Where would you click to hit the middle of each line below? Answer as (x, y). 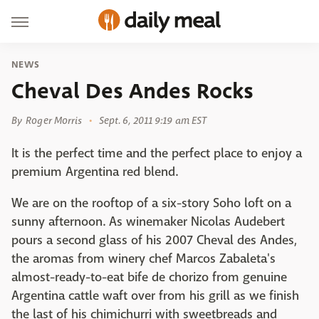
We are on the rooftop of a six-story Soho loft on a (151, 203)
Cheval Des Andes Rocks (132, 91)
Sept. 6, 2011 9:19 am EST (153, 120)
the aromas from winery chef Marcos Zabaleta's (143, 259)
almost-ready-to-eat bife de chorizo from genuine (149, 277)
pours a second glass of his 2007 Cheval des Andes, (154, 240)
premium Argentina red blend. (95, 172)
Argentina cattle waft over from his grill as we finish (155, 296)
